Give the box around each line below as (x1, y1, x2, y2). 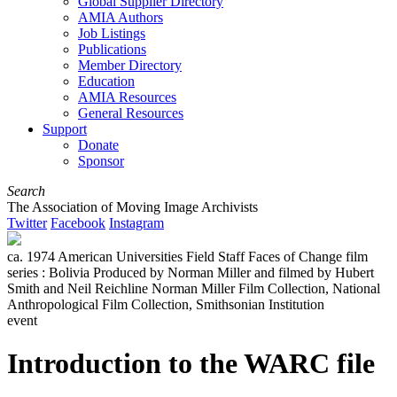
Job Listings (78, 25, 145, 41)
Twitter (7, 214, 47, 230)
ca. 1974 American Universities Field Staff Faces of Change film (7, 248, 368, 264)
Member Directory (78, 57, 182, 73)
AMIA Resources (78, 89, 176, 105)
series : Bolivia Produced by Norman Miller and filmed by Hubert (7, 264, 374, 280)
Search (7, 183, 45, 198)
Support (43, 121, 87, 136)
